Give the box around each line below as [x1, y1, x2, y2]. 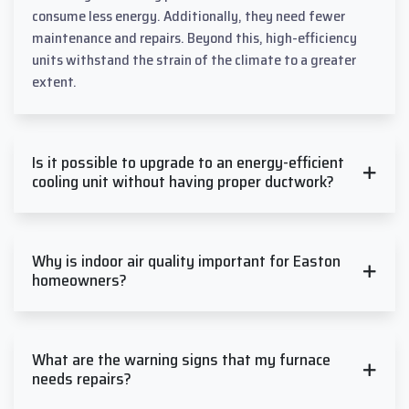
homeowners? [32, 267, 127, 294]
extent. [32, 70, 77, 94]
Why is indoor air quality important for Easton [32, 248, 341, 275]
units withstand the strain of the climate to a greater [32, 48, 356, 72]
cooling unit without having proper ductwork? [32, 169, 334, 195]
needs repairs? [32, 366, 131, 393]
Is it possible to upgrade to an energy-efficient [32, 150, 344, 176]
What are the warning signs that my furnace [32, 347, 330, 373]
